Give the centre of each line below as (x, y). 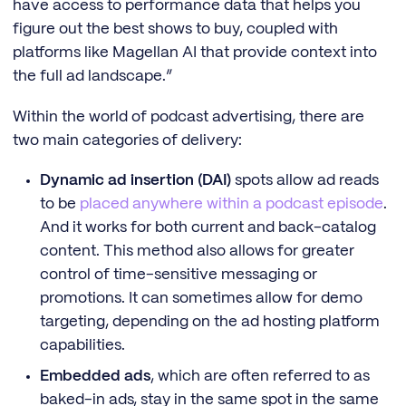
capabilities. (84, 346)
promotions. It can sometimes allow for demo (201, 299)
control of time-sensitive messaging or (178, 275)
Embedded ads (95, 376)
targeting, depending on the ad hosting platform (209, 322)
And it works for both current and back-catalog (208, 228)
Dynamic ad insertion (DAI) (135, 181)
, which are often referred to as (260, 376)
